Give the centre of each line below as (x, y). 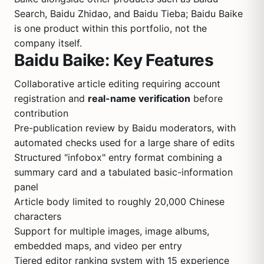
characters (38, 216)
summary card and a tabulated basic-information (123, 172)
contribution (41, 113)
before (207, 98)
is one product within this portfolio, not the (110, 28)
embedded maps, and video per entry (98, 246)
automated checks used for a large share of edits (124, 143)
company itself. (48, 43)
